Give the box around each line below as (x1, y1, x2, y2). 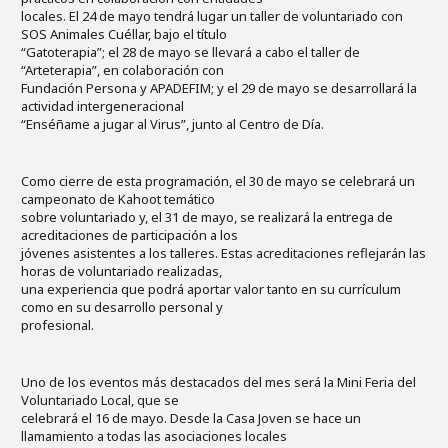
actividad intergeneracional (21, 96, 184, 115)
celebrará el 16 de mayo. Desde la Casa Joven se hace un (21, 408, 361, 427)
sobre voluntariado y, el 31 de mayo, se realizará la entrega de (21, 207, 393, 226)
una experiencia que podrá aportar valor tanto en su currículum (21, 279, 401, 298)
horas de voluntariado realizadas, (21, 261, 222, 280)
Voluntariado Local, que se (21, 390, 179, 409)
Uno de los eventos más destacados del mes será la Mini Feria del (21, 372, 416, 391)
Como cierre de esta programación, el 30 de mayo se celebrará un (21, 171, 415, 190)
